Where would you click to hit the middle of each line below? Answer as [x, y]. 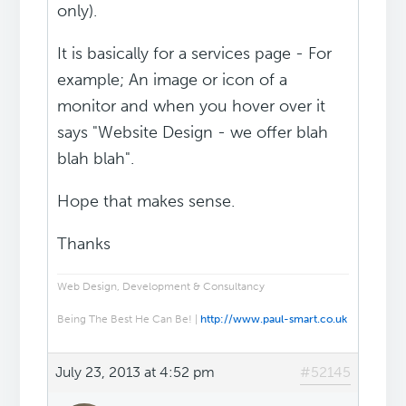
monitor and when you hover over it [192, 106]
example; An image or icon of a [173, 80]
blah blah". [96, 159]
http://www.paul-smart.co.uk [274, 319]
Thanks [84, 244]
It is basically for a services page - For [195, 54]
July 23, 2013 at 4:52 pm [135, 372]
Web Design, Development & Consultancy [161, 287]
